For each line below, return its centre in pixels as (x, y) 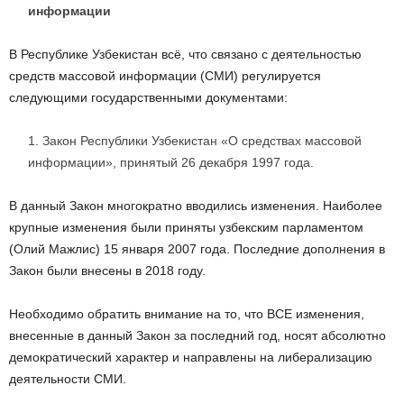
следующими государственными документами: (148, 98)
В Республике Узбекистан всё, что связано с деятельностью (185, 55)
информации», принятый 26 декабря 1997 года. (171, 163)
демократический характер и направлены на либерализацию (191, 358)
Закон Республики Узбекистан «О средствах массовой (202, 141)
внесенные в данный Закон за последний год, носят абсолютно (197, 336)
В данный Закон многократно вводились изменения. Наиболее (196, 206)
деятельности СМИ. (68, 379)
